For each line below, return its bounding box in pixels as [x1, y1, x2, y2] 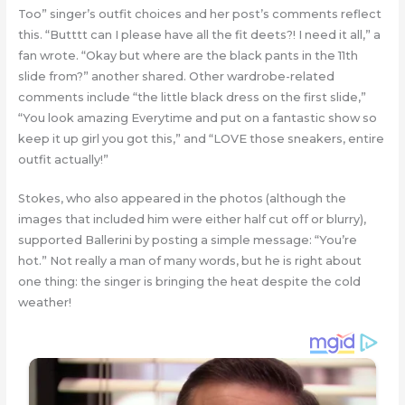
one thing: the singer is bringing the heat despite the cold [17, 274, 361, 288]
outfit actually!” [17, 152, 108, 166]
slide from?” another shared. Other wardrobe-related [17, 69, 334, 83]
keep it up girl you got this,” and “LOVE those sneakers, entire [17, 131, 384, 146]
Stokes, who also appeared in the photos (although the [17, 191, 346, 205]
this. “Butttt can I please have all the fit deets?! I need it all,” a [17, 27, 381, 42]
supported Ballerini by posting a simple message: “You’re [17, 232, 357, 247]
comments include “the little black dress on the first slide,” [17, 89, 366, 104]
